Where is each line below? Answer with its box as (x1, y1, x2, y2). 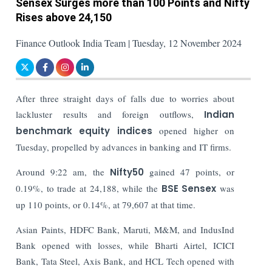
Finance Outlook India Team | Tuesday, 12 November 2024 (16, 36, 242, 49)
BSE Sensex (161, 182, 217, 195)
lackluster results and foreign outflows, (16, 107, 204, 120)
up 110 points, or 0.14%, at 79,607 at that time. (16, 198, 196, 211)
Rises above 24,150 (16, 10, 112, 24)
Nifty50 (104, 165, 149, 178)
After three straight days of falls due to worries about (16, 92, 234, 104)
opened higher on (152, 124, 235, 137)
